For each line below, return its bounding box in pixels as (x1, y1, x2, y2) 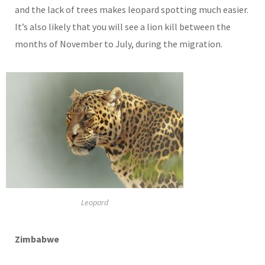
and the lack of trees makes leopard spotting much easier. (15, 4, 248, 16)
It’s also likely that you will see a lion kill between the (15, 21, 231, 33)
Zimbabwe (15, 233, 59, 245)
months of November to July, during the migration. (15, 38, 222, 50)
